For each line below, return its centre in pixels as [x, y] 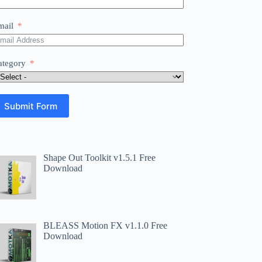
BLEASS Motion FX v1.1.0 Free [106, 225]
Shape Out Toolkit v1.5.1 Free [100, 158]
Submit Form [31, 106]
